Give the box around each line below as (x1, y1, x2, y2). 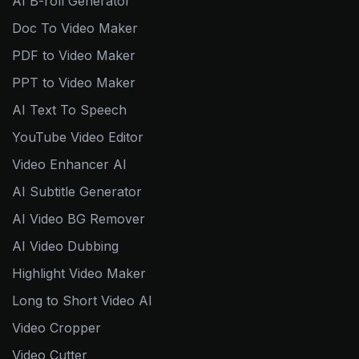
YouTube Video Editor (12, 129, 143, 146)
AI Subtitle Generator (12, 184, 142, 200)
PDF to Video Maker (12, 47, 135, 64)
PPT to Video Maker (12, 75, 135, 91)
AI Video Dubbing (12, 238, 119, 255)
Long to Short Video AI (12, 292, 152, 309)
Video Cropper (12, 320, 101, 337)
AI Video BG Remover (12, 211, 145, 228)
